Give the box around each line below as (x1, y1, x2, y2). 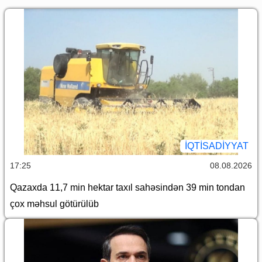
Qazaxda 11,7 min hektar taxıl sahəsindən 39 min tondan (10, 182, 245, 192)
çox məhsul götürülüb (10, 198, 104, 209)
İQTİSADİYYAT (185, 140, 249, 151)
